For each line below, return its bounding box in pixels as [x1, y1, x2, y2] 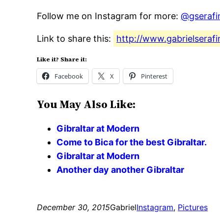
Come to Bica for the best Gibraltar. [56, 137, 207, 148]
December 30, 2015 [37, 202, 110, 213]
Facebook [55, 72, 83, 81]
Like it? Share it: [37, 55, 87, 64]
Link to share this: [37, 33, 114, 44]
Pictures [178, 202, 208, 213]
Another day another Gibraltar [56, 165, 185, 175]
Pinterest [141, 72, 168, 81]
